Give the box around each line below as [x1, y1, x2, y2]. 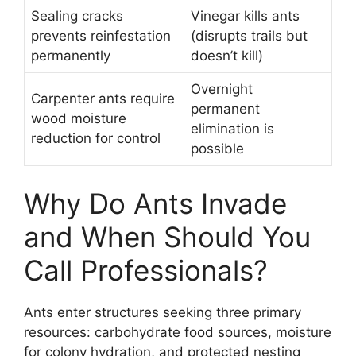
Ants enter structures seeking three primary [24, 304, 301, 320]
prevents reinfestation [31, 28, 171, 44]
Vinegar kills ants [191, 8, 300, 24]
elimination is [191, 121, 274, 137]
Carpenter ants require [31, 91, 175, 106]
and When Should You [24, 219, 311, 253]
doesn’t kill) [191, 48, 263, 64]
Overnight [191, 81, 253, 97]
